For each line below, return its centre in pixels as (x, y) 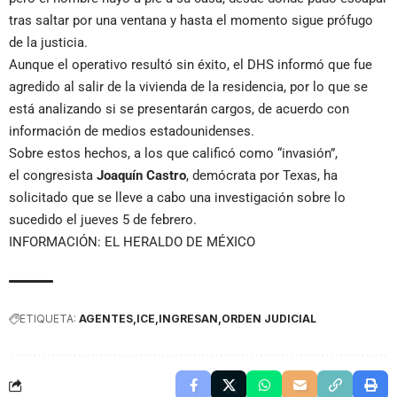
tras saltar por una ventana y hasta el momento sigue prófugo (191, 21)
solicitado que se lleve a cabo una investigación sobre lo (177, 198)
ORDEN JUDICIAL (269, 319)
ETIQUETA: (48, 319)
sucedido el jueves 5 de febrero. (103, 220)
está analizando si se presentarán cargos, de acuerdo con (179, 109)
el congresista (53, 176)
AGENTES (106, 319)
